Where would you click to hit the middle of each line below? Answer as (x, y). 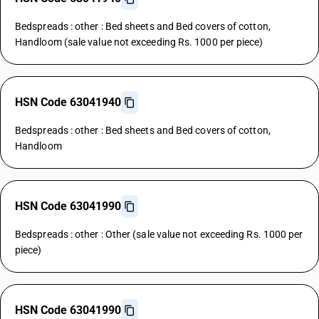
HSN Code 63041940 (68, 102)
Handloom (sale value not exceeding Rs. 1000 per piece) (139, 42)
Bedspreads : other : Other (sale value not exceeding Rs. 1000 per (159, 234)
